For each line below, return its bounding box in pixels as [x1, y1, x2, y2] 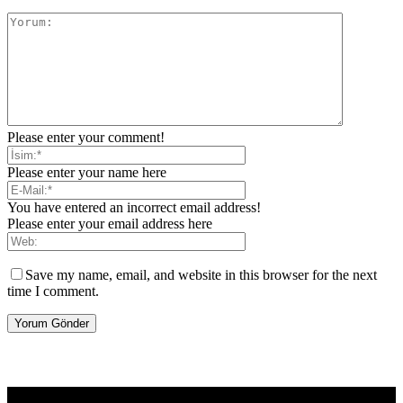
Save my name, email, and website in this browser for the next [25, 267, 377, 283]
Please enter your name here [7, 165, 166, 181]
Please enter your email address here [7, 216, 212, 232]
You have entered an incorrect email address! [7, 200, 261, 216]
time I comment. [7, 283, 99, 300]
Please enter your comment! [7, 130, 165, 146]
